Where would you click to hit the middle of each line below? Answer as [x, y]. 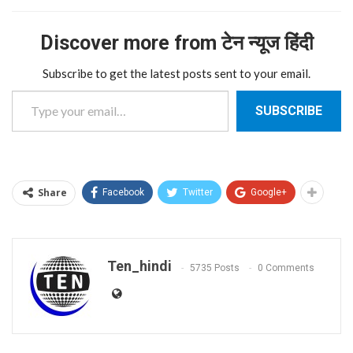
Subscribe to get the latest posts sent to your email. [176, 74]
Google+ [269, 193]
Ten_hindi [139, 266]
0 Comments [286, 268]
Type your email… [30, 90]
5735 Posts [215, 268]
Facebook [123, 193]
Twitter [198, 193]
